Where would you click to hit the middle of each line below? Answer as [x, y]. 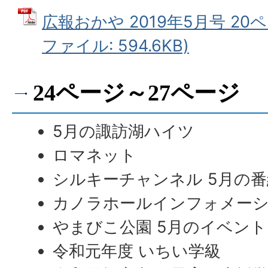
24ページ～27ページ [136, 93]
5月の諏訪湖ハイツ [124, 131]
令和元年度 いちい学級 [137, 251]
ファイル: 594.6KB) [115, 46]
